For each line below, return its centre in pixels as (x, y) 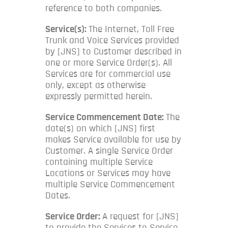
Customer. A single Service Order (109, 151)
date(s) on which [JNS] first (100, 128)
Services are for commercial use (108, 74)
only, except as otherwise (95, 85)
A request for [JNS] (140, 216)
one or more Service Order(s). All (109, 63)
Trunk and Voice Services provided (112, 40)
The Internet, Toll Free (131, 29)
